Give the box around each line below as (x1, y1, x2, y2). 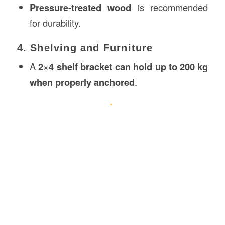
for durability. (29, 16, 81, 29)
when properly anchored (29, 75, 135, 89)
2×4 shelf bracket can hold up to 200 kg (38, 59, 208, 73)
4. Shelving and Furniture (17, 42, 153, 53)
